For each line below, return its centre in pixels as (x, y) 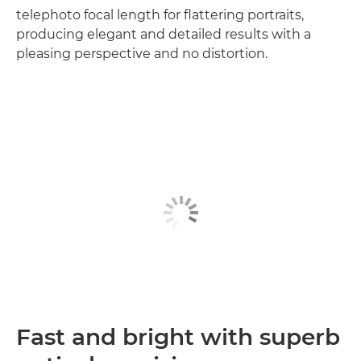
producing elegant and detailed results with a (164, 34)
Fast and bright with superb (178, 337)
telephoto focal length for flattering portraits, (160, 15)
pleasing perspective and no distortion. (142, 53)
